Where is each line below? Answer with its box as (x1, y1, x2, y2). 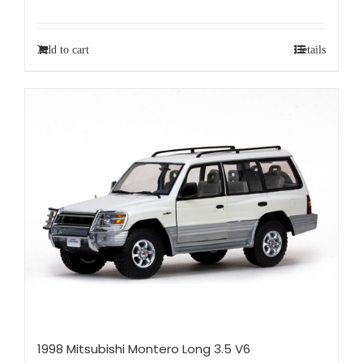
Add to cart (37, 44, 89, 57)
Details (294, 44, 326, 57)
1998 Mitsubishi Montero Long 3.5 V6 (37, 340, 250, 357)
